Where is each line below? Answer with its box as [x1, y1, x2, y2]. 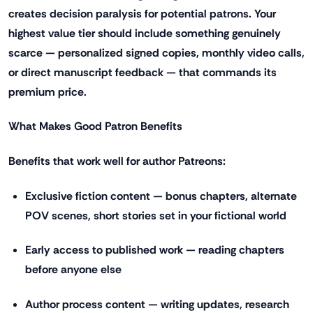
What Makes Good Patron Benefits [8, 119, 182, 134]
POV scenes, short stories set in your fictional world [25, 208, 286, 223]
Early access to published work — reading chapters [25, 242, 284, 258]
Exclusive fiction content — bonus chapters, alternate [25, 188, 297, 203]
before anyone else [25, 262, 122, 277]
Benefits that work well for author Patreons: [8, 153, 226, 168]
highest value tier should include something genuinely [8, 25, 281, 41]
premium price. [8, 84, 87, 99]
